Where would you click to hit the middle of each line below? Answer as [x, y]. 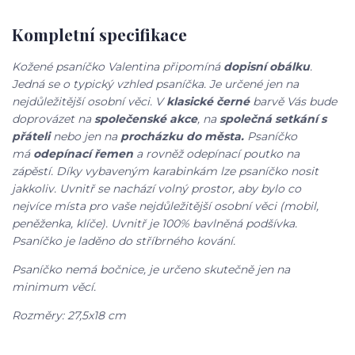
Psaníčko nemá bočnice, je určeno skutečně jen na [151, 270]
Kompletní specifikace [99, 34]
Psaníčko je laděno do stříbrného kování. [124, 241]
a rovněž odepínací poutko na [216, 154]
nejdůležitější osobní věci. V [89, 102]
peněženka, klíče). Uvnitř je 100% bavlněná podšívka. [156, 224]
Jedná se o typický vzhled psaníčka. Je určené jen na [155, 84]
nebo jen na [85, 137]
